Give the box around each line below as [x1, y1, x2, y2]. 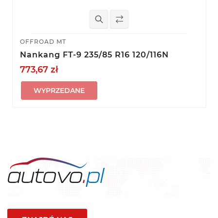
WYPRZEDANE [33, 86, 85, 95]
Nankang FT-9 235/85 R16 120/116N [19, 50, 169, 60]
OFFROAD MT [19, 38, 66, 46]
